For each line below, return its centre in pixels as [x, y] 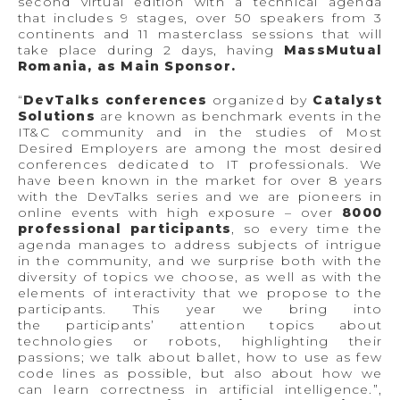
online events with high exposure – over [180, 212]
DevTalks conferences [116, 100]
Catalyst [347, 100]
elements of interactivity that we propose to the [200, 292]
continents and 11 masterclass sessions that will [200, 33]
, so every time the [307, 228]
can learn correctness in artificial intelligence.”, [200, 389]
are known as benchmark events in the [238, 116]
